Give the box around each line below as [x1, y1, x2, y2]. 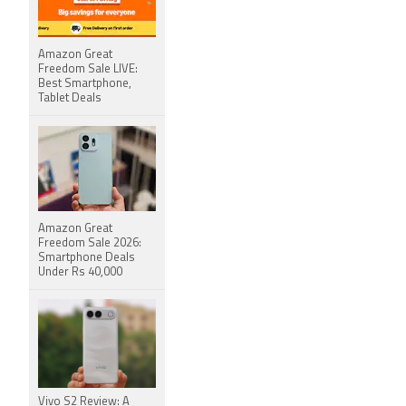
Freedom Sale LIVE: [38, 63, 138, 75]
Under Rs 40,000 [38, 266, 122, 278]
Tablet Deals [38, 92, 101, 104]
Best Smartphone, [38, 78, 131, 90]
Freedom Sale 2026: [38, 237, 141, 249]
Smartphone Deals [38, 252, 135, 264]
